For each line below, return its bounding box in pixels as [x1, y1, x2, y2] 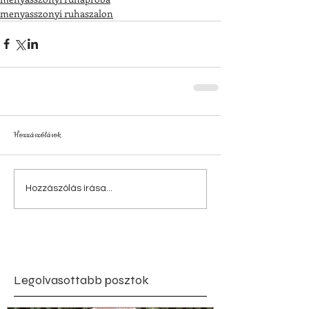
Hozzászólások [14, 129, 61, 140]
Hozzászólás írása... [26, 183, 112, 194]
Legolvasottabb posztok [14, 272, 149, 288]
